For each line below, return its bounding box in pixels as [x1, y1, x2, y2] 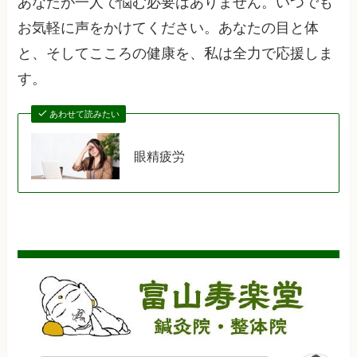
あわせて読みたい [49, 109, 120, 120]
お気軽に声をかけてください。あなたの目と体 [18, 20, 320, 37]
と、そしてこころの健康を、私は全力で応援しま [18, 45, 334, 62]
